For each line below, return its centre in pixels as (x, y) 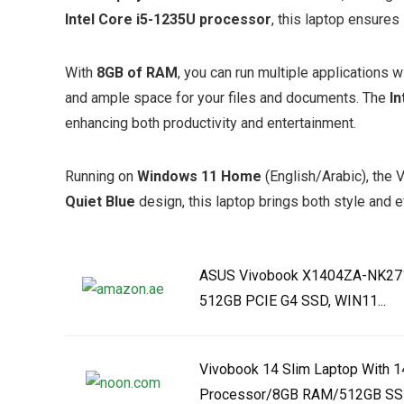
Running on (101, 176)
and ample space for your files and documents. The (227, 98)
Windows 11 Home (199, 176)
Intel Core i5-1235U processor (168, 19)
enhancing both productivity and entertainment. (211, 123)
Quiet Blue (100, 202)
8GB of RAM (137, 73)
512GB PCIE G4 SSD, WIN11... (293, 301)
